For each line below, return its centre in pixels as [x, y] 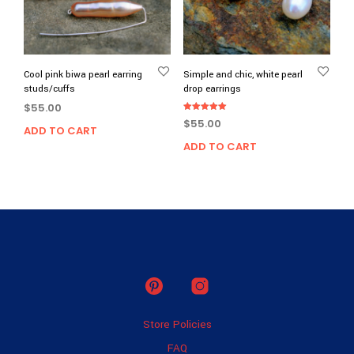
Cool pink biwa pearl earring [83, 74]
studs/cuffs [49, 88]
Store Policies [177, 324]
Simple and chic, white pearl [243, 74]
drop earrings [212, 88]
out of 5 [197, 133]
